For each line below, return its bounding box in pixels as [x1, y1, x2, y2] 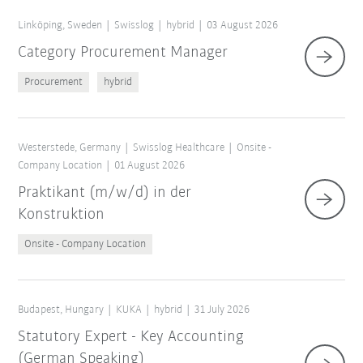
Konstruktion [18, 207, 105, 224]
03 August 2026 [207, 19, 279, 32]
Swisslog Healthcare [133, 142, 225, 155]
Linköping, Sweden [18, 19, 103, 32]
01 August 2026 [114, 160, 186, 173]
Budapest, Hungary [18, 304, 105, 317]
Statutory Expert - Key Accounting [18, 329, 245, 346]
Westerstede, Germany [18, 142, 122, 155]
